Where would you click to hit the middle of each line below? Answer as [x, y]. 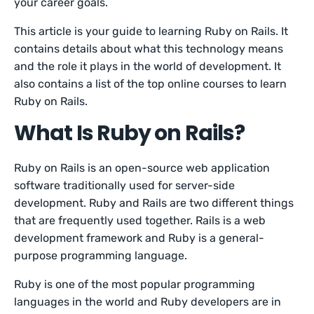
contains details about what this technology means [149, 49]
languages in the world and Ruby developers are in [148, 302]
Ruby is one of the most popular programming [135, 284]
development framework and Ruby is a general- [139, 238]
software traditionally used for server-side [125, 185]
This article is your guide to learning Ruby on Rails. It [151, 31]
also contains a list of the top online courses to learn [151, 84]
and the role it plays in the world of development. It [148, 66]
